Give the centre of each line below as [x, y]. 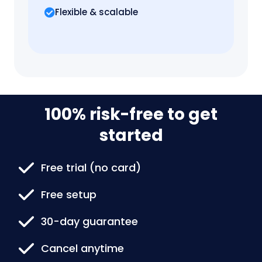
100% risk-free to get [131, 115]
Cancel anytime [83, 249]
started [131, 136]
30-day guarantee [90, 222]
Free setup [69, 195]
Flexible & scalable [96, 12]
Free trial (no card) [91, 168]
